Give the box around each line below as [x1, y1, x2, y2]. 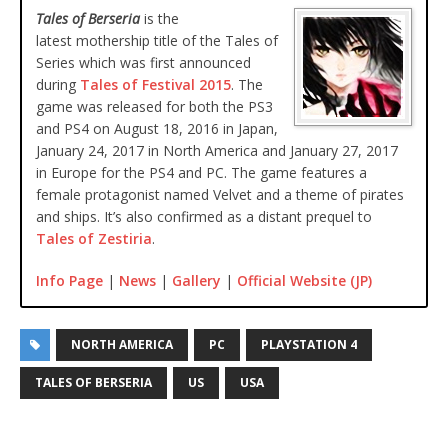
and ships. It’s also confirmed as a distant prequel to [36, 206, 372, 226]
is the [140, 8, 179, 28]
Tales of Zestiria [36, 228, 152, 248]
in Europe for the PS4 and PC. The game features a [36, 162, 367, 182]
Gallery [172, 270, 221, 290]
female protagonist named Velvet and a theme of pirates [36, 184, 404, 204]
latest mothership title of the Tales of [36, 30, 278, 50]
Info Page [36, 270, 103, 290]
